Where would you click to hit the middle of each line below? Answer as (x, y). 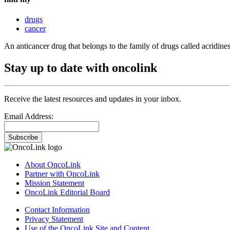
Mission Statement (54, 183)
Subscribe (23, 138)
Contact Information (57, 210)
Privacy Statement (54, 219)
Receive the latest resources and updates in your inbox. (93, 99)
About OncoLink (53, 165)
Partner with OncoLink (62, 174)
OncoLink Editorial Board (67, 193)
